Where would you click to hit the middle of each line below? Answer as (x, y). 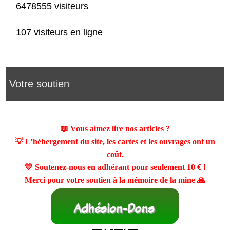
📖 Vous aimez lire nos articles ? (115, 129)
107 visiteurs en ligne (58, 33)
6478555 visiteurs (51, 6)
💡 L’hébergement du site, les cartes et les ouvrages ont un (115, 142)
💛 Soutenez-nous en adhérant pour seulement (106, 167)
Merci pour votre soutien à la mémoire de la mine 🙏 (115, 180)
